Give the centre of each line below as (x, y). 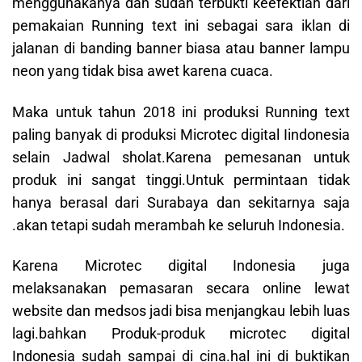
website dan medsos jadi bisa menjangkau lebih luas (181, 311)
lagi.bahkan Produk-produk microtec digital (181, 334)
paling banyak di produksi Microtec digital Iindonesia (181, 134)
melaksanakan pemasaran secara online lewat (181, 288)
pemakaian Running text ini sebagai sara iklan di (181, 26)
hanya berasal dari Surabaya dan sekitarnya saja (181, 202)
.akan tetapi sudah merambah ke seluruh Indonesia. (179, 225)
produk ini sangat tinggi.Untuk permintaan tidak (181, 179)
